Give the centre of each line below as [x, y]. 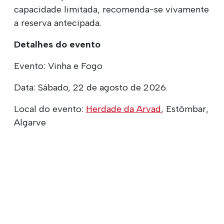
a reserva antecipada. [57, 23]
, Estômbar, [185, 109]
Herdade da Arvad [123, 109]
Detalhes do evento [57, 44]
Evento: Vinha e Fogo [58, 66]
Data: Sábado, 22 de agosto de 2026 [90, 87]
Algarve [30, 122]
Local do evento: [50, 109]
